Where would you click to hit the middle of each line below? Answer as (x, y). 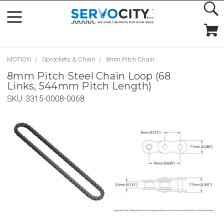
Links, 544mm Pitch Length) (79, 86)
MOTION (19, 59)
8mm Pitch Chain (130, 59)
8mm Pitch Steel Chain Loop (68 (89, 76)
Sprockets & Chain (68, 59)
